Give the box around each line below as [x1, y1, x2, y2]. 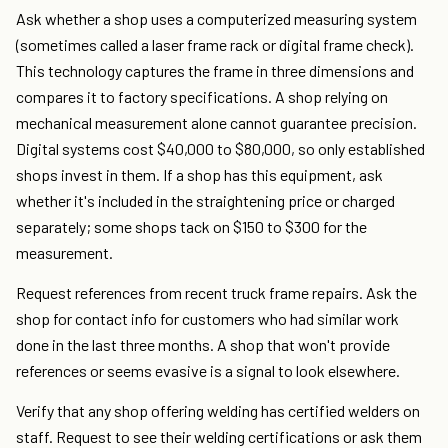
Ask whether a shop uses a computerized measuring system [16, 9, 417, 29]
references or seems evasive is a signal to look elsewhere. [16, 361, 400, 381]
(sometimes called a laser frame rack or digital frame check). [16, 35, 414, 55]
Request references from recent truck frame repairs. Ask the [16, 283, 417, 303]
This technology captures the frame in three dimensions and [16, 61, 414, 81]
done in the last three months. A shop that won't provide [16, 335, 390, 355]
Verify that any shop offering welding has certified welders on [16, 401, 420, 421]
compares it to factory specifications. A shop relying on [16, 87, 388, 107]
